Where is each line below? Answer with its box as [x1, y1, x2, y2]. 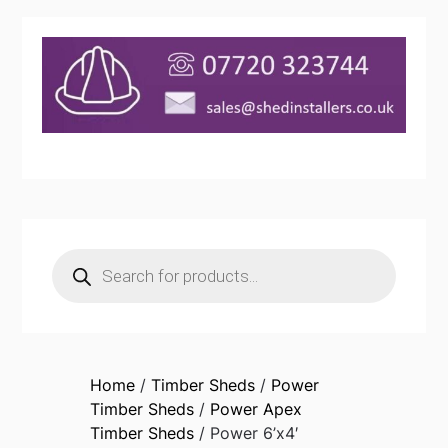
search [51, 262, 104, 283]
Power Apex [209, 399, 302, 420]
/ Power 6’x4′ [193, 423, 299, 444]
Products [51, 246, 122, 267]
